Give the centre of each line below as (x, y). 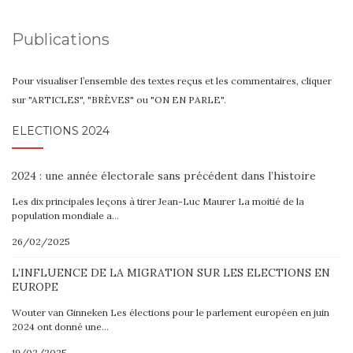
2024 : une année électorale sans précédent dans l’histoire (164, 176)
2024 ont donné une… (60, 327)
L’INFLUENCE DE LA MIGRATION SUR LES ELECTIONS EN (171, 273)
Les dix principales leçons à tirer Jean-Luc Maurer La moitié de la (158, 201)
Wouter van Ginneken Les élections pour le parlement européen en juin (171, 312)
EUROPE (35, 287)
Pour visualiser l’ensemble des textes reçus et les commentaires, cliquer (172, 81)
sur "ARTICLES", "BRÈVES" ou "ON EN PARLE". (119, 100)
